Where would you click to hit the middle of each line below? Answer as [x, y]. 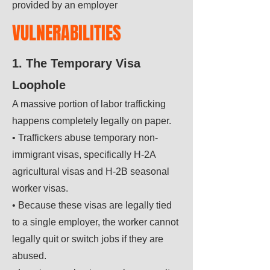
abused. [29, 256]
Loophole [39, 85]
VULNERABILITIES [67, 33]
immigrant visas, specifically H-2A [84, 155]
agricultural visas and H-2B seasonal [91, 171]
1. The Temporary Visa [76, 63]
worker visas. [40, 188]
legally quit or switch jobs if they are [88, 239]
